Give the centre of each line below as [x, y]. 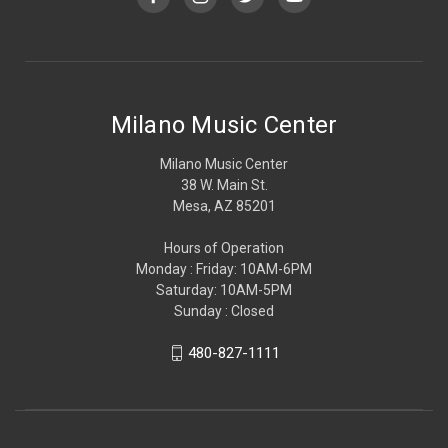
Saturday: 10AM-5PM [224, 289]
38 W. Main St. [224, 184]
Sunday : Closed [224, 310]
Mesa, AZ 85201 [224, 205]
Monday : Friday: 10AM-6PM [224, 268]
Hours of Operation [224, 247]
